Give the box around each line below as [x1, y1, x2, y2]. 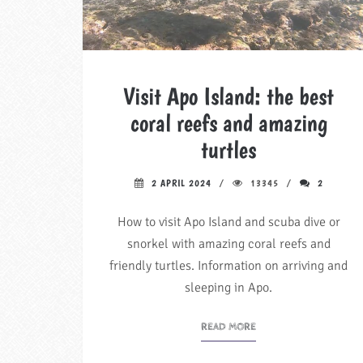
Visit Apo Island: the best [123, 81, 334, 110]
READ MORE [201, 320, 256, 333]
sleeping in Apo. [185, 279, 272, 296]
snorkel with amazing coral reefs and [126, 235, 331, 252]
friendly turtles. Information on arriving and [109, 257, 348, 274]
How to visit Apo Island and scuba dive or [117, 213, 340, 230]
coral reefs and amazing [130, 108, 327, 137]
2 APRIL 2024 [151, 177, 211, 189]
